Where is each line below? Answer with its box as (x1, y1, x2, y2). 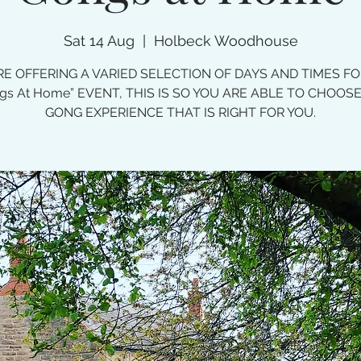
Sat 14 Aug (63, 32, 135, 49)
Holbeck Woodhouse (153, 32, 298, 49)
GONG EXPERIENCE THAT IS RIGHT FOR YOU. (45, 105, 316, 120)
